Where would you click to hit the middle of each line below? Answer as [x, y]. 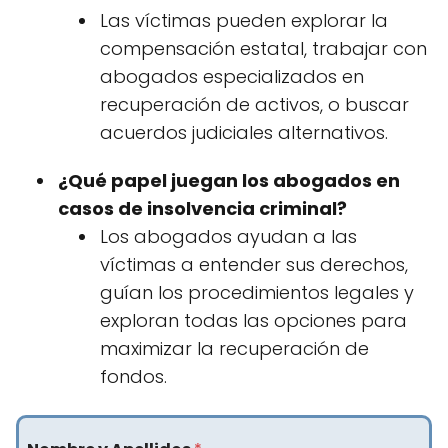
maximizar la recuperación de [234, 348]
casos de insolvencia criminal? [202, 208]
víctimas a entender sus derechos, [254, 264]
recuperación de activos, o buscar [254, 104]
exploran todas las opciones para [253, 320]
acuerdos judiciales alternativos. [244, 132]
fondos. [133, 376]
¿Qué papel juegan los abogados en [229, 180]
